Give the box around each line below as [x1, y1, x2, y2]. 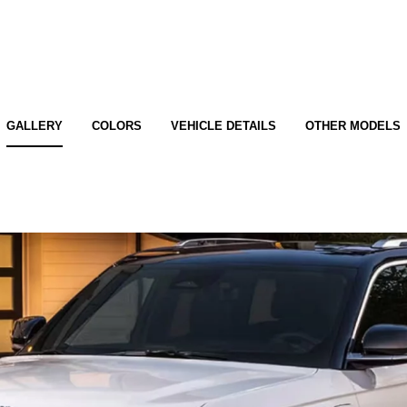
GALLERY [6, 119, 63, 133]
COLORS [92, 119, 142, 133]
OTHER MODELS [305, 119, 401, 133]
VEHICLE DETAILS [171, 119, 276, 133]
